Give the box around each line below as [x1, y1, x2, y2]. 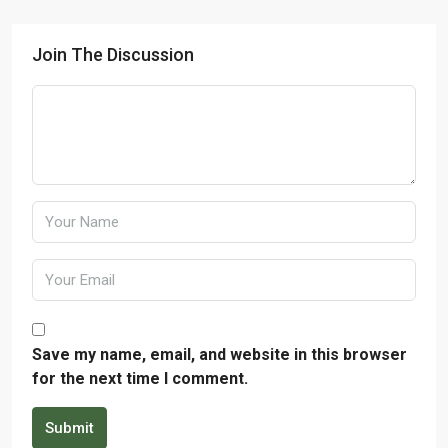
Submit [45, 419, 94, 437]
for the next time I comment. [32, 369, 248, 388]
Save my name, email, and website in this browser [32, 345, 407, 364]
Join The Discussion [32, 44, 194, 65]
